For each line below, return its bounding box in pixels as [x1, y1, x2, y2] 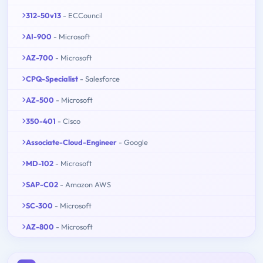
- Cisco [58, 116, 80, 126]
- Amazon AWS [60, 179, 111, 189]
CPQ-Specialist [26, 73, 78, 83]
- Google [119, 137, 148, 147]
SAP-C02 [26, 179, 58, 189]
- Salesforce [80, 73, 120, 83]
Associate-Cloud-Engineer [26, 137, 117, 147]
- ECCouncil [63, 10, 103, 20]
